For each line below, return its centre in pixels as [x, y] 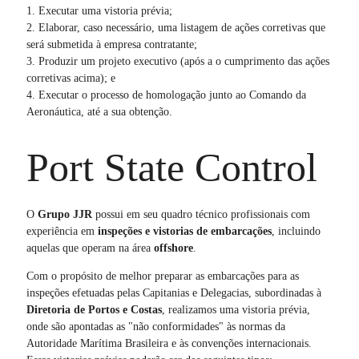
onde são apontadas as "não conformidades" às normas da [155, 326]
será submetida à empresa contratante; [111, 44]
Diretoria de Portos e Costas [94, 309]
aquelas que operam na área [90, 248]
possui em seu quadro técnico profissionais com [201, 214]
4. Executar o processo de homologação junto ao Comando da [166, 95]
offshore [173, 248]
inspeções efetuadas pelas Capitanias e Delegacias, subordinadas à [173, 292]
